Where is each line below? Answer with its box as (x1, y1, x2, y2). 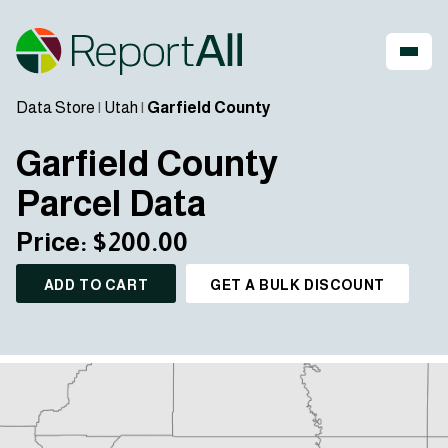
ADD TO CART (43, 277, 149, 293)
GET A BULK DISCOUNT (210, 277, 385, 293)
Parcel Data (16, 183, 206, 224)
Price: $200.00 (16, 227, 188, 256)
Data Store (16, 99, 95, 116)
